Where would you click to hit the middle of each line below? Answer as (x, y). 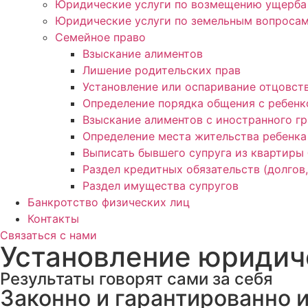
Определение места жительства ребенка (195, 136)
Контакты (53, 218)
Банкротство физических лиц (109, 202)
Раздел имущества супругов (161, 185)
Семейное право (100, 37)
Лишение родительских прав (162, 70)
